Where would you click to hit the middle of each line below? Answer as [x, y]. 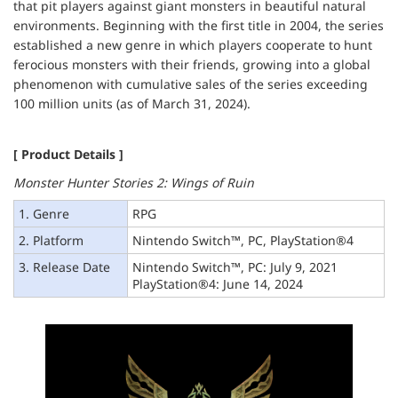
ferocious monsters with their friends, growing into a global [192, 64]
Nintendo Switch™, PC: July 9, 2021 [235, 267]
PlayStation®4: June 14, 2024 [218, 284]
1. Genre [44, 214]
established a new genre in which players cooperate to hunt [193, 44]
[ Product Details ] [68, 154]
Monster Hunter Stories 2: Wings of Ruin [134, 182]
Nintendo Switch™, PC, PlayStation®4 [243, 241]
